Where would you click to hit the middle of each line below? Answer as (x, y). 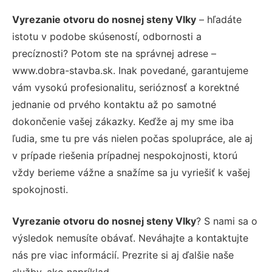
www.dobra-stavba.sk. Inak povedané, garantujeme (130, 70)
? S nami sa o (227, 221)
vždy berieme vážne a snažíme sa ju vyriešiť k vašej (131, 172)
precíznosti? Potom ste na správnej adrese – (114, 53)
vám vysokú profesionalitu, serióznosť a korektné (126, 87)
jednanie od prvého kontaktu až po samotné (114, 104)
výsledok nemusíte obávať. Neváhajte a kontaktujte (130, 238)
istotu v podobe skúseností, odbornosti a (107, 36)
